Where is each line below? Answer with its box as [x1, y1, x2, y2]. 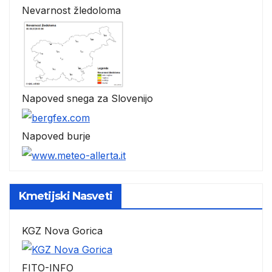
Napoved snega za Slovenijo [22, 92, 153, 105]
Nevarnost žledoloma [22, 4, 121, 16]
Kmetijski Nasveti [19, 189, 112, 203]
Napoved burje [22, 130, 90, 143]
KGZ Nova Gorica [22, 224, 103, 237]
